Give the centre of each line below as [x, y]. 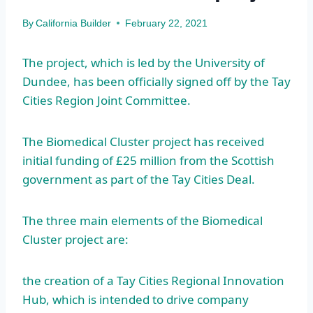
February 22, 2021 [167, 23]
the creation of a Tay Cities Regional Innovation [153, 280]
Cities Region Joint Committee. [107, 100]
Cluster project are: [75, 239]
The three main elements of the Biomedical [143, 220]
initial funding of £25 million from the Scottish [148, 160]
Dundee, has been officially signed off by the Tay [156, 81]
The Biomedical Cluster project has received [143, 141]
